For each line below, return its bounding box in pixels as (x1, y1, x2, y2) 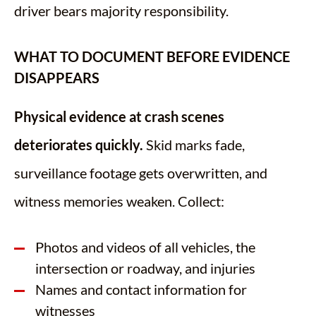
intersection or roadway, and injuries (35, 260, 255, 277)
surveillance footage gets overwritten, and (14, 164, 267, 182)
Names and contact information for (35, 281, 247, 298)
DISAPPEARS (14, 69, 99, 87)
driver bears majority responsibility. (14, 2, 229, 20)
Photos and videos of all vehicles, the (35, 238, 255, 256)
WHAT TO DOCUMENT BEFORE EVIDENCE (14, 48, 290, 66)
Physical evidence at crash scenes (14, 108, 224, 126)
